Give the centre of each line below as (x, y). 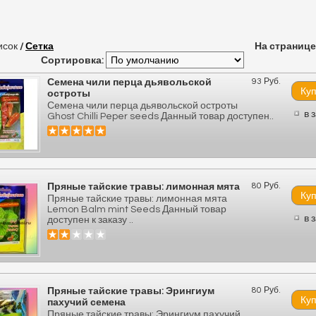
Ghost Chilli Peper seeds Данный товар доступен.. (160, 116)
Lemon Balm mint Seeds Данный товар (137, 209)
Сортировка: (72, 61)
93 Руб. (266, 81)
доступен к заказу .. (90, 220)
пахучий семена (86, 303)
